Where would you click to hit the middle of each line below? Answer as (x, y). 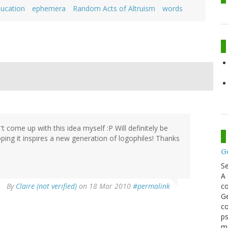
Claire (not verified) (46, 186)
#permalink (151, 186)
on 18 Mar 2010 (105, 186)
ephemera (49, 9)
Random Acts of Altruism (114, 9)
